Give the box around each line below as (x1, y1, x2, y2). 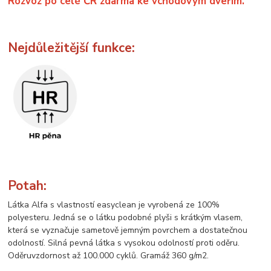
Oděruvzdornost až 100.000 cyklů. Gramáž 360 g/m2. (8, 250, 209, 262)
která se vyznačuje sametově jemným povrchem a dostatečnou (8, 224, 248, 237)
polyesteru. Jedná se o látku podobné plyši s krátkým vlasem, (8, 212, 243, 224)
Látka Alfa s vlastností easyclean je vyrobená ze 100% (8, 199, 220, 211)
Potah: (8, 177, 47, 194)
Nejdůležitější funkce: (8, 39, 135, 56)
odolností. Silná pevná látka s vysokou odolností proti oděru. (8, 237, 240, 249)
